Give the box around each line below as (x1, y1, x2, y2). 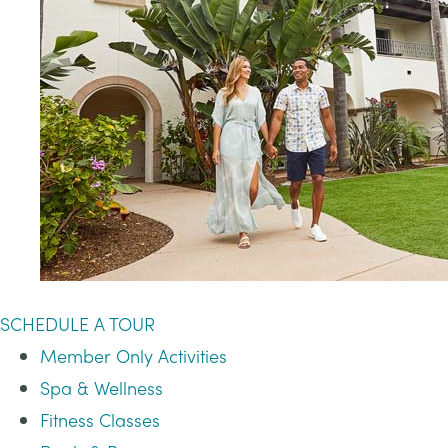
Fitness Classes (40, 407, 160, 432)
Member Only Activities (40, 343, 227, 368)
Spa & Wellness (40, 375, 163, 400)
